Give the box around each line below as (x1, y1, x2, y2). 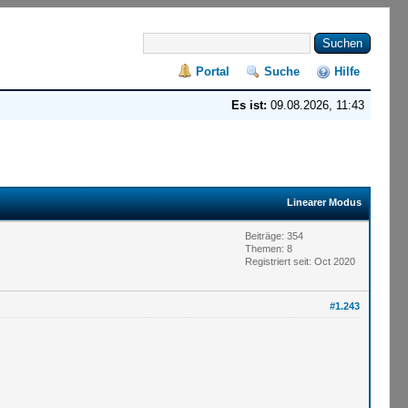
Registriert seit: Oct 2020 (244, 255, 355, 267)
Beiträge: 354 (244, 229, 303, 241)
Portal (195, 65, 229, 78)
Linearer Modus (286, 196, 362, 208)
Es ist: (230, 98, 267, 112)
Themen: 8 (244, 242, 292, 254)
